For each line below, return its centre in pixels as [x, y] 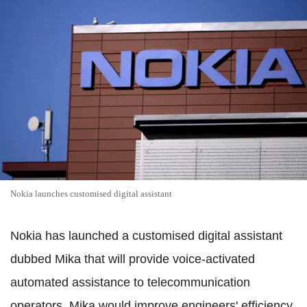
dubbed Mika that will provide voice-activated [133, 259]
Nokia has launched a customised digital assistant [146, 235]
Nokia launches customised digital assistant [91, 193]
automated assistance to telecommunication [130, 282]
